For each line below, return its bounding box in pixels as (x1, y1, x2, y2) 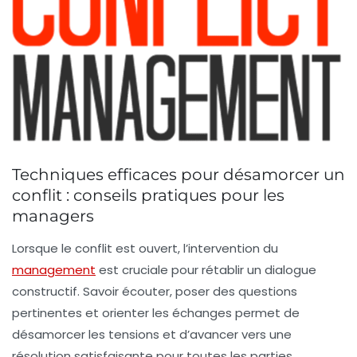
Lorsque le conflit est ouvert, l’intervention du (12, 240, 278, 257)
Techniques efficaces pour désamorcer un (12, 165, 345, 185)
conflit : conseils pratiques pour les (12, 186, 284, 206)
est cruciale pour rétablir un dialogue (96, 261, 316, 279)
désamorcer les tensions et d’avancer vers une (12, 326, 292, 343)
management (12, 261, 96, 279)
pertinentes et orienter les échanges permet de (12, 304, 300, 322)
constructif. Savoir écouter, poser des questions (12, 283, 297, 300)
